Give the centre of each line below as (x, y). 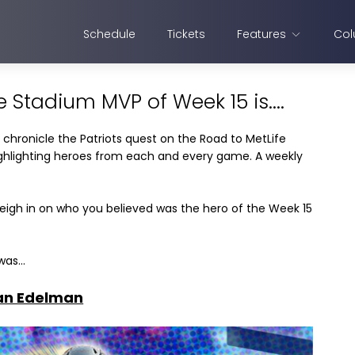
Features (261, 34)
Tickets (186, 34)
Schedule (109, 34)
